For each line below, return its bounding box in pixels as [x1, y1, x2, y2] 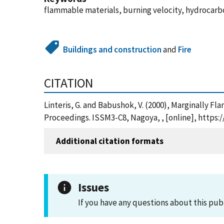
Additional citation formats [56, 135, 163, 146]
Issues [78, 180, 109, 194]
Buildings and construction [63, 44, 162, 55]
